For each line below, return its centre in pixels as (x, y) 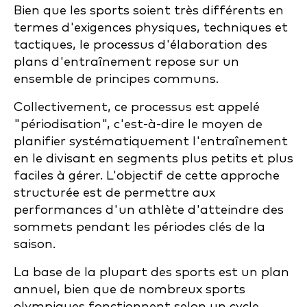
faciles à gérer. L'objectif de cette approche (147, 176)
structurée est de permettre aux (114, 193)
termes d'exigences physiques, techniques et (151, 28)
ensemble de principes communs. (116, 79)
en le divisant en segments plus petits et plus (153, 159)
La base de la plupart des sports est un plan (151, 272)
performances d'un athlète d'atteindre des (149, 210)
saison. (35, 244)
